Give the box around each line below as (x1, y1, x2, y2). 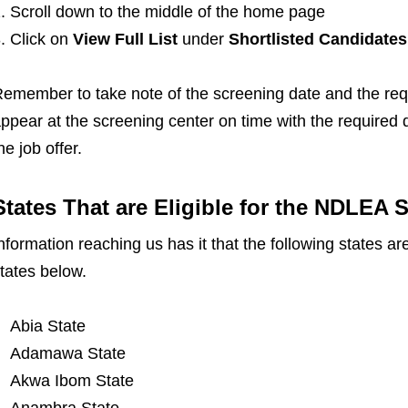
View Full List (72, 30, 178, 48)
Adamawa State (9, 344, 126, 362)
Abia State (9, 317, 86, 335)
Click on (9, 30, 73, 48)
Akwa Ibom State (9, 372, 134, 390)
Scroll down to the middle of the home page (9, 3, 325, 21)
